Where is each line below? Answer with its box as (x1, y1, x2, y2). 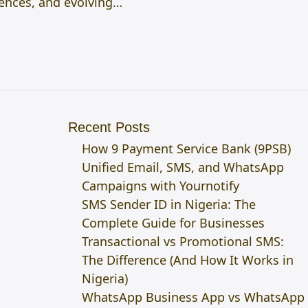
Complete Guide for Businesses (81, 214, 265, 231)
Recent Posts (67, 119, 150, 135)
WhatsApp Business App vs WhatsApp (81, 288, 305, 305)
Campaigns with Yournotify (81, 177, 239, 194)
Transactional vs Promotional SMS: (81, 232, 284, 250)
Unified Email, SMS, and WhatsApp (81, 158, 284, 175)
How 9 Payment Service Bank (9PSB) (81, 140, 291, 157)
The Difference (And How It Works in (81, 251, 294, 268)
